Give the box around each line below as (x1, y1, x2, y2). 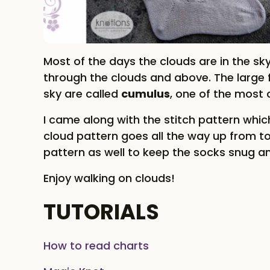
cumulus (121, 86, 170, 102)
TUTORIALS (43, 197, 159, 227)
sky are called (43, 86, 121, 102)
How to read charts (43, 238, 149, 254)
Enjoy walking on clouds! (43, 171, 175, 186)
